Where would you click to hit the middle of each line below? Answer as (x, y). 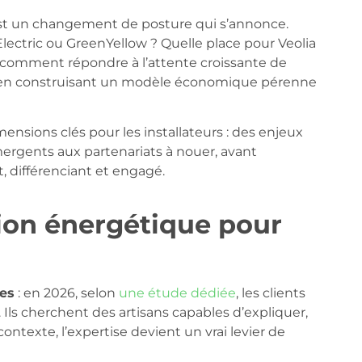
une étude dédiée (177, 293)
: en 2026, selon (66, 293)
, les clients (270, 293)
